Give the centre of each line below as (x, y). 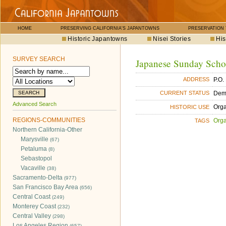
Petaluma (35, 149)
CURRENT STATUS (185, 93)
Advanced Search (35, 104)
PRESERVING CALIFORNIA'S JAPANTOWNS (110, 28)
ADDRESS (196, 79)
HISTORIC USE (190, 107)
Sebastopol (36, 158)
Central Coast (32, 197)
